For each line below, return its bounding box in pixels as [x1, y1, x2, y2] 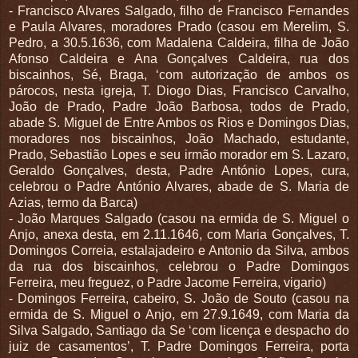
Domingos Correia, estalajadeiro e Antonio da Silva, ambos [9, 243, 349, 257]
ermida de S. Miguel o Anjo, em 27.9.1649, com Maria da [9, 307, 349, 321]
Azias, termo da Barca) [9, 195, 137, 209]
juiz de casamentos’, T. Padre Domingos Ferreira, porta [9, 339, 349, 353]
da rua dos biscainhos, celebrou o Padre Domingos [9, 259, 349, 273]
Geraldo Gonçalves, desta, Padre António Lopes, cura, [9, 163, 349, 177]
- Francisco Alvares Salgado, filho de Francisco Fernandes [9, 3, 349, 18]
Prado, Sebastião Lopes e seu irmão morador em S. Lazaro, [9, 147, 349, 161]
